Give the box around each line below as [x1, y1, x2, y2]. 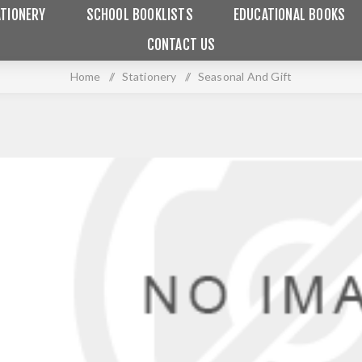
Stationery [121, 69, 177, 83]
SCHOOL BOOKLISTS [86, 6, 193, 23]
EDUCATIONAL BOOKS [233, 6, 346, 23]
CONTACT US [146, 36, 216, 53]
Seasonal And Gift [197, 69, 293, 83]
